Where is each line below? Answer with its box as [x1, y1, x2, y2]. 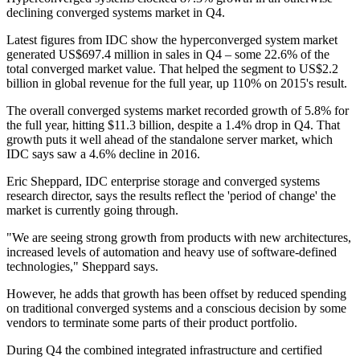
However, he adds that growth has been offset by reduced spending [6, 287, 346, 301]
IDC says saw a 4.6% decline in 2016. [6, 147, 200, 162]
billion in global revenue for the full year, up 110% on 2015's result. [6, 76, 347, 91]
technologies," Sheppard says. [6, 260, 158, 274]
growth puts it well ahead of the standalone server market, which [6, 133, 333, 147]
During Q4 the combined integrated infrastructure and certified [6, 343, 322, 358]
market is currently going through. [6, 203, 178, 218]
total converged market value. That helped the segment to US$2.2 [6, 62, 338, 76]
